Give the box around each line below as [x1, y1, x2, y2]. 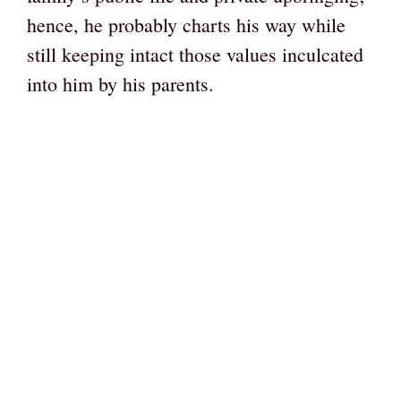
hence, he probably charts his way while [27, 12, 346, 38]
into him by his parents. [27, 71, 214, 97]
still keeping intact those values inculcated [27, 41, 363, 67]
